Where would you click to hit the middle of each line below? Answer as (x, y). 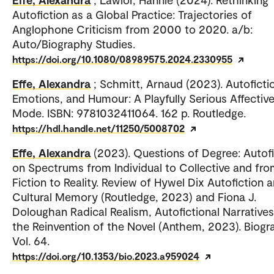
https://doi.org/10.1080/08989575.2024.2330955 (122, 59)
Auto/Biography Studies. (74, 44)
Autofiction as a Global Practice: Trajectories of (132, 15)
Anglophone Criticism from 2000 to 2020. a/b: (132, 29)
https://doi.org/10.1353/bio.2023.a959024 (106, 256)
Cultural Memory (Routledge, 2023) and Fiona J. (134, 197)
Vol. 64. (31, 241)
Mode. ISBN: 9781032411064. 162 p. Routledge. (129, 113)
